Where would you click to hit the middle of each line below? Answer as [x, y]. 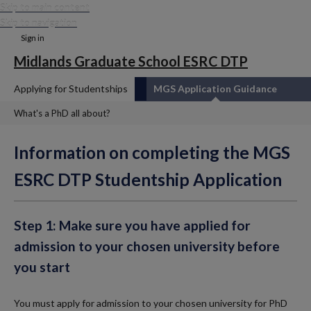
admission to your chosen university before [147, 246]
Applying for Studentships [71, 89]
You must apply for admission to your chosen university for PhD [151, 303]
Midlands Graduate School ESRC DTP [131, 61]
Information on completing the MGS [152, 153]
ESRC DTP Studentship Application [148, 180]
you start [42, 267]
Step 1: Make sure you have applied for [132, 226]
